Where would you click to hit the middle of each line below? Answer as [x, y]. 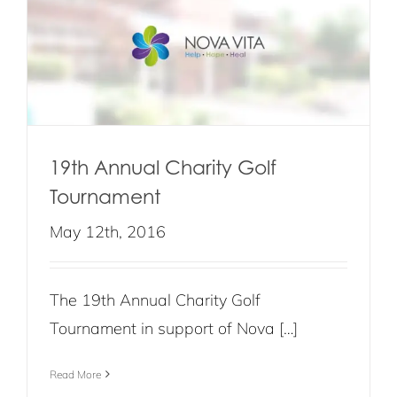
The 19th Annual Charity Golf [155, 300]
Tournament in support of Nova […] [174, 328]
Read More [75, 374]
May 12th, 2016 [108, 231]
